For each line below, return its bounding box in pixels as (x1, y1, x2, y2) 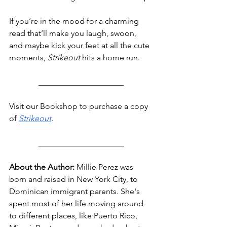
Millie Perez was (74, 162, 135, 172)
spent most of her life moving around (9, 199, 145, 209)
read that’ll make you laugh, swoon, (9, 28, 138, 39)
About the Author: (9, 162, 74, 172)
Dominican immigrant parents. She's (9, 186, 142, 197)
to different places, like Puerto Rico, (9, 211, 139, 221)
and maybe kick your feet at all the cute (9, 41, 152, 51)
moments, (9, 53, 48, 63)
